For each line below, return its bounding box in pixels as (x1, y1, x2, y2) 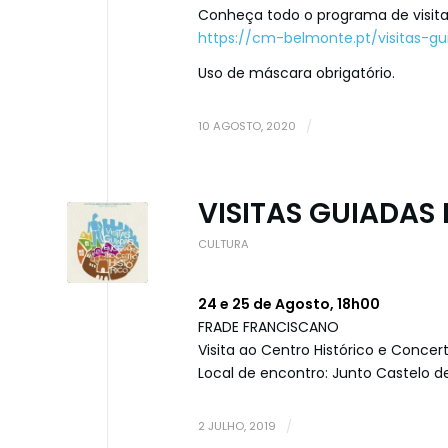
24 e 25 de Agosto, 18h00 (198, 294, 380, 315)
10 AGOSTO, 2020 (198, 118, 296, 135)
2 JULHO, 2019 (198, 417, 276, 434)
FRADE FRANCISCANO (198, 317, 339, 338)
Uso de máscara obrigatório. (198, 63, 395, 84)
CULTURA (198, 236, 249, 253)
